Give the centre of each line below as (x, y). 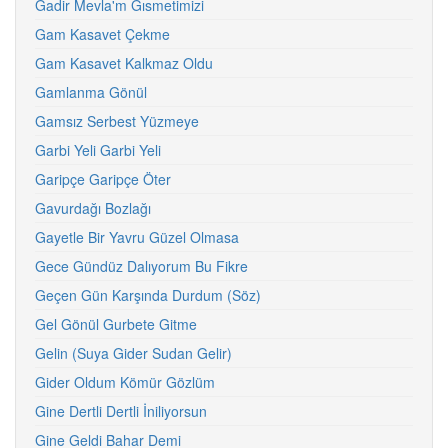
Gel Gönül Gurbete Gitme (116, 324)
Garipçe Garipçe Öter (103, 179)
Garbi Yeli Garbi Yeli (98, 150)
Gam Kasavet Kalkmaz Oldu (124, 63)
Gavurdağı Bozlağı (93, 208)
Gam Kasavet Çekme (102, 34)
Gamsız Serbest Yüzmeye (117, 121)
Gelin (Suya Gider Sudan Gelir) (133, 353)
